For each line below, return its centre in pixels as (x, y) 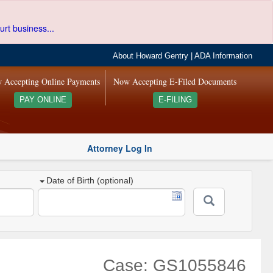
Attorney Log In (120, 148)
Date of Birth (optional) (90, 181)
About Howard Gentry (151, 56)
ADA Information (224, 56)
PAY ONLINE (43, 100)
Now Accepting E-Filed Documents (175, 81)
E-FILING (175, 100)
